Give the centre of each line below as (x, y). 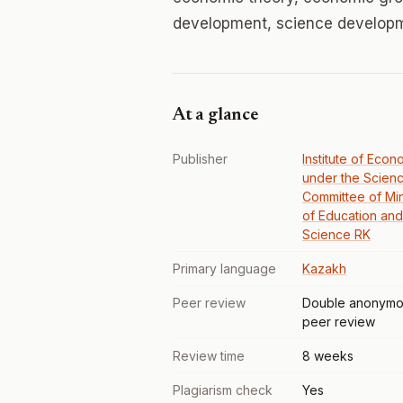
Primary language (224, 269)
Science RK (336, 234)
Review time (209, 356)
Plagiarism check (223, 390)
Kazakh (324, 269)
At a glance (215, 115)
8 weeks (328, 356)
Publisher (200, 159)
